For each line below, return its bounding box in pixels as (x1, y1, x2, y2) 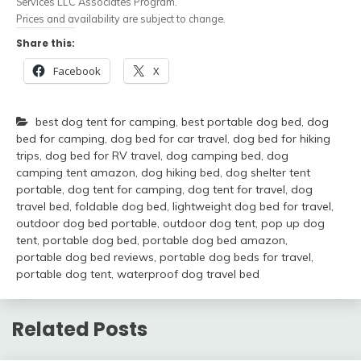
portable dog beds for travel (160, 250, 311, 264)
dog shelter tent (226, 165, 310, 180)
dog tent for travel (188, 182, 285, 197)
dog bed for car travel (110, 131, 227, 146)
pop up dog (261, 216, 325, 230)
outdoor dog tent (163, 216, 255, 230)
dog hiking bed (141, 165, 220, 180)
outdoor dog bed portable (16, 216, 157, 230)
